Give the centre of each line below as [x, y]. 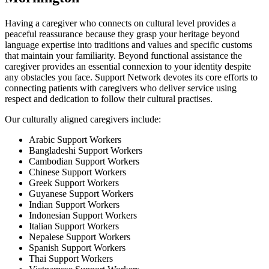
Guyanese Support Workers [81, 193]
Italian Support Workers [74, 226]
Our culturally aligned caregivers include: [83, 119]
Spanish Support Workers [77, 247]
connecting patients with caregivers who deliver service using [121, 88]
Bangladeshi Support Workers [86, 150]
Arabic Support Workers [75, 139]
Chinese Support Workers [77, 172]
